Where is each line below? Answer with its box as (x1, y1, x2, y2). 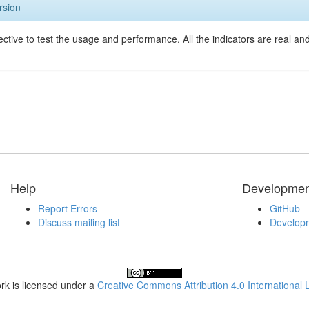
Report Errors (38, 201, 97, 215)
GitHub (270, 201, 300, 215)
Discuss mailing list (38, 215, 120, 229)
